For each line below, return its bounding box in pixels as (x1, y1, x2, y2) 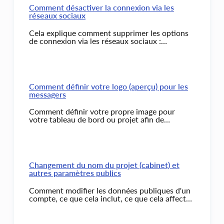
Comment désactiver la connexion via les (29, 2, 174, 12)
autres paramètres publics (29, 168, 121, 178)
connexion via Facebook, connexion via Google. (29, 43, 194, 53)
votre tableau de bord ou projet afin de (29, 114, 164, 124)
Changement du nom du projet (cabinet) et (29, 160, 179, 170)
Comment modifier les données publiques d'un (29, 185, 190, 195)
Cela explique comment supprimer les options (29, 27, 188, 37)
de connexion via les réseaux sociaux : (29, 35, 161, 45)
